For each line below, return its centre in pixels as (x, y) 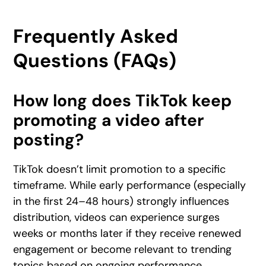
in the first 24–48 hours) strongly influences (121, 201)
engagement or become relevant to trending (123, 249)
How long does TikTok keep (123, 100)
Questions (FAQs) (95, 60)
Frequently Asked (96, 36)
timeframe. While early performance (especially (130, 185)
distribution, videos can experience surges (117, 217)
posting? (49, 140)
